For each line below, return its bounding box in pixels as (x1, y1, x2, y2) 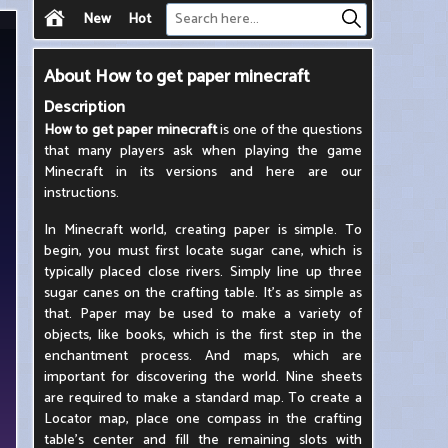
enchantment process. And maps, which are (43, 345, 362, 368)
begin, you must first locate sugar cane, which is (43, 240, 362, 263)
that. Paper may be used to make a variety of (43, 303, 362, 326)
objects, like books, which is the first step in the (43, 324, 362, 347)
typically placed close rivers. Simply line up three (43, 261, 362, 284)
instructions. (43, 182, 119, 205)
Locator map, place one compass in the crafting (43, 408, 362, 431)
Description (43, 94, 125, 121)
